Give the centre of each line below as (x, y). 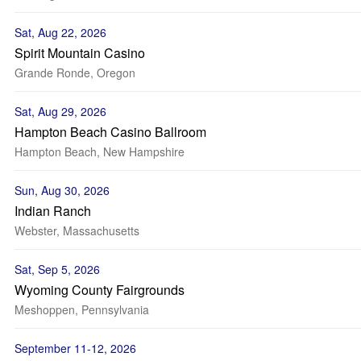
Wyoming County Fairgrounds (100, 290)
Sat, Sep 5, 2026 (57, 269)
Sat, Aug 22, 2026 (60, 32)
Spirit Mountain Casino (80, 53)
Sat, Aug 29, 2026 (60, 111)
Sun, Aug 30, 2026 (62, 190)
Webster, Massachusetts (77, 230)
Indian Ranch (53, 211)
